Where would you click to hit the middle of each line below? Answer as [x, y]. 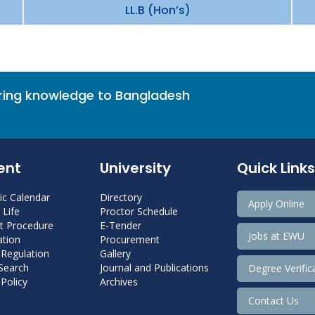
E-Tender [120, 225]
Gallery [115, 253]
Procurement [129, 239]
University [135, 168]
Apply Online [276, 204]
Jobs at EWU [276, 236]
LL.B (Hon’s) [157, 10]
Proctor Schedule [139, 211]
